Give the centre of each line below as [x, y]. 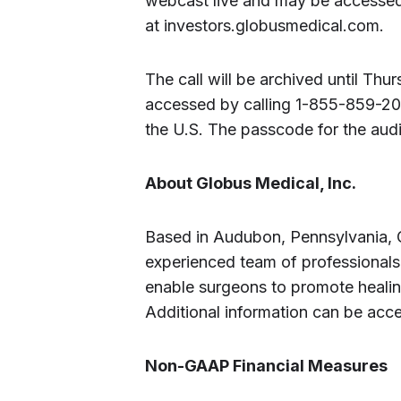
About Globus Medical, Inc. [251, 183]
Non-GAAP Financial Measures [266, 366]
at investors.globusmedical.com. [264, 26]
